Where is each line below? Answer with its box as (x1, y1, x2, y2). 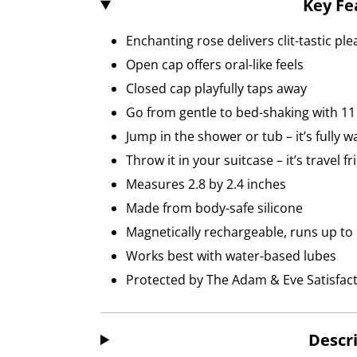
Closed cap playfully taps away (126, 79, 307, 97)
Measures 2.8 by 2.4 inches (126, 175, 286, 193)
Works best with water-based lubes (126, 246, 336, 265)
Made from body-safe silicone (126, 198, 303, 217)
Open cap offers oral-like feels (126, 55, 304, 73)
